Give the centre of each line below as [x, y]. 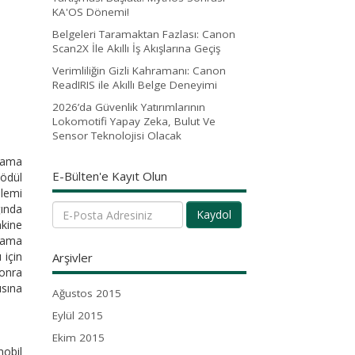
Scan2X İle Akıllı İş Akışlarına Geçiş [136, 48]
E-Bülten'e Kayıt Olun [110, 176]
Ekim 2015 [78, 338]
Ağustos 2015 [87, 294]
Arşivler [73, 258]
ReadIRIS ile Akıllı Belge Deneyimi [135, 84]
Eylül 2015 [78, 316]
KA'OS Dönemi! [91, 11]
